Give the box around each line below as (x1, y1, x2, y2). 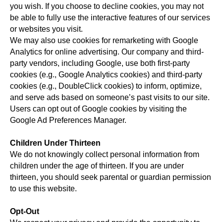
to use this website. (10, 184, 77, 193)
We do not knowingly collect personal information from (10, 150, 199, 159)
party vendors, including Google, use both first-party (10, 59, 190, 67)
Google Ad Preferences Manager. (10, 116, 126, 124)
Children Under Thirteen (10, 139, 101, 147)
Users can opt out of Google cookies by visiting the (10, 105, 187, 113)
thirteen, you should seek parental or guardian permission (10, 173, 211, 181)
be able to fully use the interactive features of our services (10, 13, 210, 22)
